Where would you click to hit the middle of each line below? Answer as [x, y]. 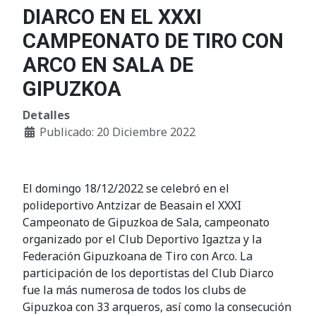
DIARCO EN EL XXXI [112, 17]
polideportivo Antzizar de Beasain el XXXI [132, 205]
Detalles [46, 115]
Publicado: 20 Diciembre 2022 [117, 132]
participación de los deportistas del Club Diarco [148, 273]
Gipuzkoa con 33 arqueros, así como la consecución [157, 307]
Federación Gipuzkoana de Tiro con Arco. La [138, 256]
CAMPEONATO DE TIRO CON [153, 41]
